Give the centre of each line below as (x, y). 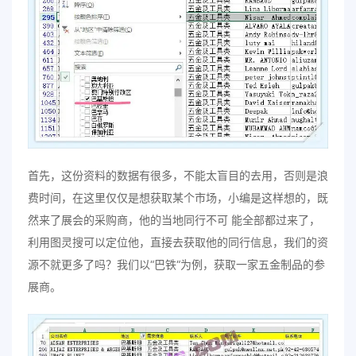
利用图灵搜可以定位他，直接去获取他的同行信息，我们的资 (178, 242)
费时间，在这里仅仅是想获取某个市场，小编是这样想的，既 (178, 198)
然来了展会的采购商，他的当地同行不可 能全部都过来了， (174, 220)
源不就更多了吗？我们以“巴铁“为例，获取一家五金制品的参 (176, 265)
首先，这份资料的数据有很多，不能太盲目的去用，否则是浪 (178, 176)
